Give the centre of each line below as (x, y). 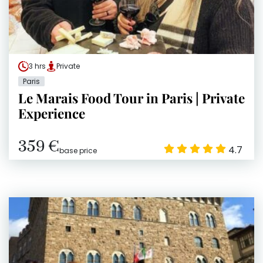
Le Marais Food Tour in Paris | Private (131, 98)
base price (78, 151)
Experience (52, 114)
